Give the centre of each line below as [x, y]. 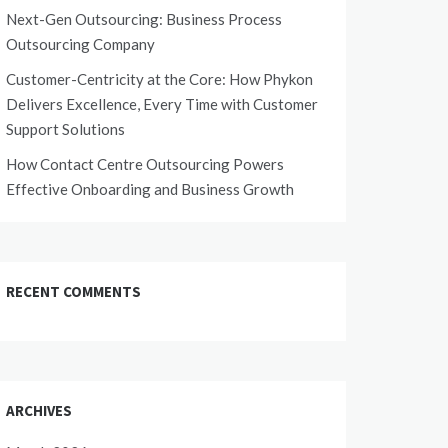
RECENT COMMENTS [73, 291]
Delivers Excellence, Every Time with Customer [162, 104]
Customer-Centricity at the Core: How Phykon [159, 79]
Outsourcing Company [80, 44]
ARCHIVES [39, 410]
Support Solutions [65, 129]
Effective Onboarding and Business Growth [150, 189]
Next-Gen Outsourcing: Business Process [144, 19]
